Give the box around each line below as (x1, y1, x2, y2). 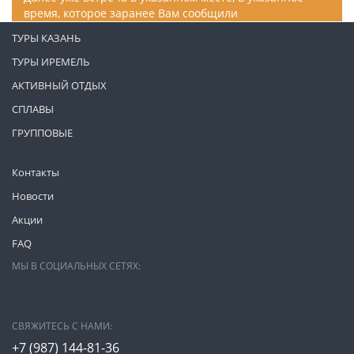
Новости (12, 189, 54, 203)
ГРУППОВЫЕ (12, 126, 73, 140)
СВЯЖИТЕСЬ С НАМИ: (12, 319, 112, 333)
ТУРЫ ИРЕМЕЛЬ (12, 55, 89, 69)
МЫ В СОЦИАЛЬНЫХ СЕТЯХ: (12, 259, 141, 273)
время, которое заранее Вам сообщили (24, 6, 238, 21)
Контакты (12, 165, 59, 179)
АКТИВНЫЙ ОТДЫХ (12, 78, 107, 92)
